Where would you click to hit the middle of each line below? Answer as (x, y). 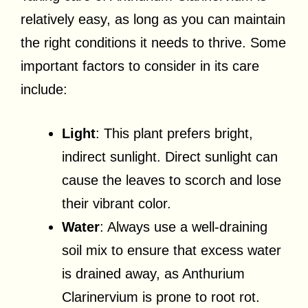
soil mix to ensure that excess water (172, 250)
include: (44, 89)
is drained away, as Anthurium (153, 273)
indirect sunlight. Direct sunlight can (170, 156)
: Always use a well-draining (184, 227)
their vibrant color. (117, 203)
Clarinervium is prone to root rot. (161, 297)
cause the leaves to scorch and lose (172, 180)
